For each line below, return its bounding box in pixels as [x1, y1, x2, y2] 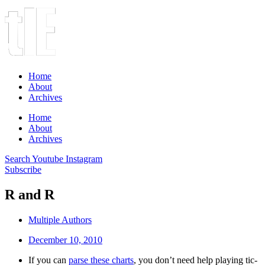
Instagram [66, 154, 102, 164]
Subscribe [5, 164, 41, 174]
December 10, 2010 [28, 234, 102, 245]
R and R [5, 186, 54, 202]
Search [5, 154, 30, 164]
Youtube [32, 154, 63, 164]
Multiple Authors [28, 214, 92, 225]
